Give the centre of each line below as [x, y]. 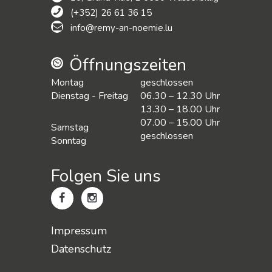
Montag [67, 82]
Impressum [79, 230]
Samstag [70, 127]
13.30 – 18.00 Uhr [180, 109]
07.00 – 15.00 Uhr [180, 122]
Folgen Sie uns [106, 176]
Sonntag [69, 141]
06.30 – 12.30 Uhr [180, 96]
